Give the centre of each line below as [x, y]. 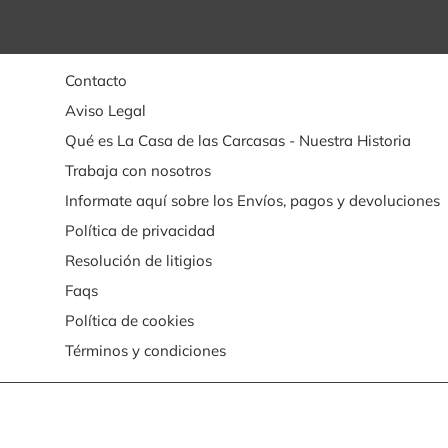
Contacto [95, 80]
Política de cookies [129, 320]
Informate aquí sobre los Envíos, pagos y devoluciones [252, 200]
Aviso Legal [105, 110]
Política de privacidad [139, 230]
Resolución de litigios [138, 260]
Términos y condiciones [145, 350]
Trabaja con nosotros [137, 170]
